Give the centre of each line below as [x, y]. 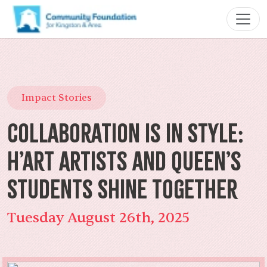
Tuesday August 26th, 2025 [98, 218]
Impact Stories [57, 97]
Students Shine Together [122, 189]
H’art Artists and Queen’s [124, 161]
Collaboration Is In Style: [125, 133]
